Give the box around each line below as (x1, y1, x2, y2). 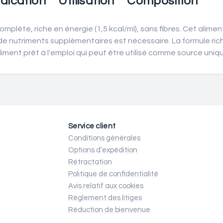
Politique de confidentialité (68, 170, 158, 178)
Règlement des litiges (68, 194, 142, 202)
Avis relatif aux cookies (68, 182, 143, 190)
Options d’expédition (68, 146, 137, 154)
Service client (68, 122, 116, 130)
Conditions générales (68, 134, 140, 142)
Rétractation (68, 158, 112, 166)
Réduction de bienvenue (68, 206, 150, 214)
